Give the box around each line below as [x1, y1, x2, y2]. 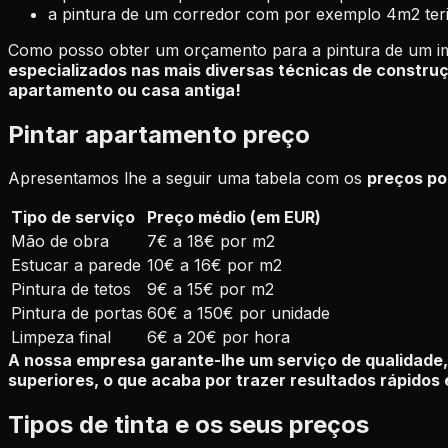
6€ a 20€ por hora [147, 327, 290, 348]
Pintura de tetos [11, 279, 131, 300]
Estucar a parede [11, 255, 141, 276]
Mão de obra [11, 231, 109, 252]
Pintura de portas [11, 303, 143, 324]
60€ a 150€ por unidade [147, 303, 330, 324]
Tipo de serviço [11, 207, 135, 228]
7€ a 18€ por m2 [147, 231, 275, 252]
